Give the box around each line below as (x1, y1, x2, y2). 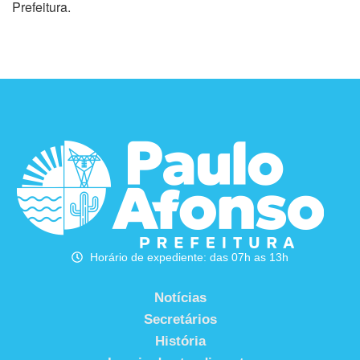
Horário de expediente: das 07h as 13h (89, 250, 288, 264)
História (154, 333, 206, 349)
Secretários (143, 311, 217, 327)
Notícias (153, 289, 207, 305)
